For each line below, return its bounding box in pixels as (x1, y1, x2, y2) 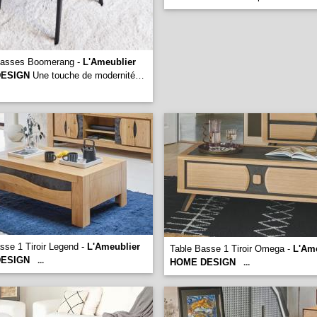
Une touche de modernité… (30, 70, 144, 81)
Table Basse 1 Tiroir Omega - (170, 243, 293, 254)
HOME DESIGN (170, 257, 236, 267)
